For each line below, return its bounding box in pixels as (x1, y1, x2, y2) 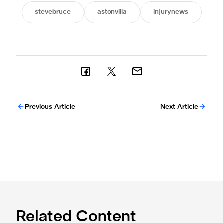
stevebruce (34, 8, 71, 15)
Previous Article (25, 103, 75, 110)
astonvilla (97, 8, 127, 15)
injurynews (153, 8, 189, 15)
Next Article (160, 103, 198, 110)
